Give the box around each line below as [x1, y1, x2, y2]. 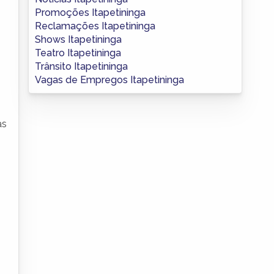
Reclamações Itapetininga [35, 20, 155, 32]
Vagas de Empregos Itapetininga [35, 73, 184, 86]
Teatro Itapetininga [35, 46, 121, 59]
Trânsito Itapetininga [35, 60, 128, 72]
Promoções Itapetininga [35, 6, 146, 18]
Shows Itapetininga [35, 33, 122, 45]
